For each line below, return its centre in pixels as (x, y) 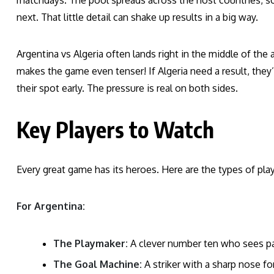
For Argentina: (51, 206)
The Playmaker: (91, 244)
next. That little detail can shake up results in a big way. (137, 17)
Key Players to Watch (115, 130)
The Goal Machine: (98, 265)
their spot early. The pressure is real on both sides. (127, 88)
